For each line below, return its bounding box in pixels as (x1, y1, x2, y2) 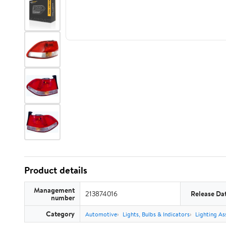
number (51, 193, 75, 202)
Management (34, 185, 75, 195)
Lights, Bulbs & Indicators (123, 210, 190, 218)
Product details (24, 163, 87, 177)
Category (46, 209, 75, 218)
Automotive (85, 210, 117, 218)
